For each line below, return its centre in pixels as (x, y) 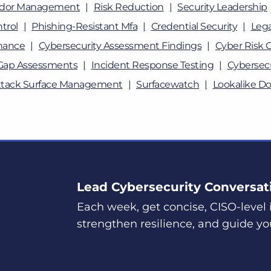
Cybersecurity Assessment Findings (120, 46)
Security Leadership (222, 7)
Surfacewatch (168, 84)
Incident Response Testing (152, 65)
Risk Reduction (129, 7)
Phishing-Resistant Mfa (84, 26)
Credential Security (194, 26)
